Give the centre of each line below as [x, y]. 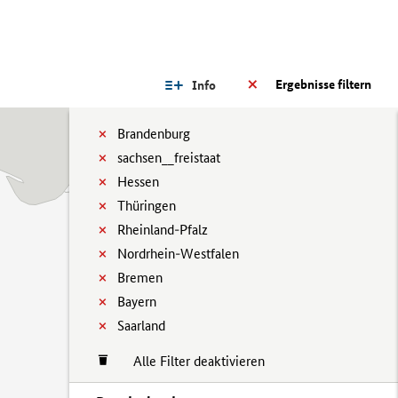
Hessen [138, 182]
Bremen [140, 278]
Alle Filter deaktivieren [190, 361]
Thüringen [147, 206]
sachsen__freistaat [169, 158]
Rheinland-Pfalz [163, 230]
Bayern [137, 302]
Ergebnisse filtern [323, 84]
